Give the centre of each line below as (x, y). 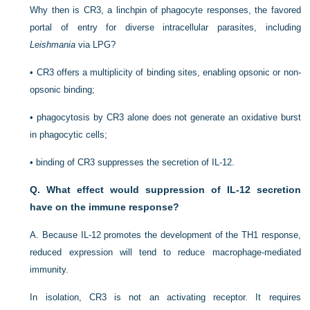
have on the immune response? (105, 207)
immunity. (49, 269)
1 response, (277, 235)
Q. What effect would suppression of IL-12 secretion (165, 189)
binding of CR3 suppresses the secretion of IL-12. (136, 162)
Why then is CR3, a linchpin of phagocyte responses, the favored (165, 10)
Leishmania (53, 44)
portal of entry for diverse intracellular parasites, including (165, 27)
